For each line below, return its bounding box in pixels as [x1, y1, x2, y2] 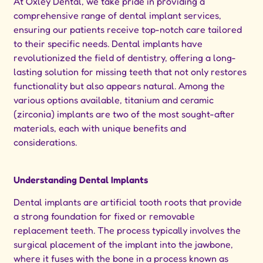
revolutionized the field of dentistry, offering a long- [14, 52, 237, 64]
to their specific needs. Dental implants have [14, 38, 203, 50]
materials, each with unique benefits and [14, 122, 187, 134]
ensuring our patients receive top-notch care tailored [14, 23, 242, 36]
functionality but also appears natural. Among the [14, 80, 225, 92]
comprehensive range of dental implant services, [14, 9, 222, 22]
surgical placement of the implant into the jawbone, [14, 238, 234, 250]
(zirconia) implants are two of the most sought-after [14, 108, 235, 120]
